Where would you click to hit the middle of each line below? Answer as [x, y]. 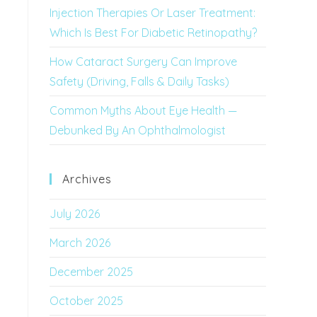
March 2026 [80, 243]
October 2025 [86, 301]
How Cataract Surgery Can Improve [143, 62]
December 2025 [91, 272]
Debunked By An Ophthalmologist [138, 130]
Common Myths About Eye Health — [143, 110]
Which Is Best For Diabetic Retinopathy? [153, 33]
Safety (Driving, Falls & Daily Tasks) [139, 81]
